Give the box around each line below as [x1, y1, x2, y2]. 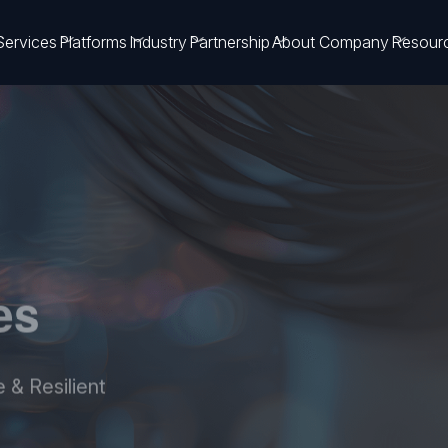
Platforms [59, 32, 127, 52]
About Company [272, 32, 389, 52]
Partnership [189, 32, 270, 52]
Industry [129, 32, 187, 52]
